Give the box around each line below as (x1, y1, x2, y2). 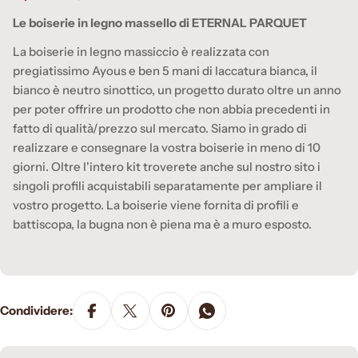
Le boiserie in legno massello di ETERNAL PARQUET (13, 14, 309, 30)
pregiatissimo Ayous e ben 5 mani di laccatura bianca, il (13, 62, 317, 78)
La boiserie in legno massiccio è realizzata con (13, 43, 269, 59)
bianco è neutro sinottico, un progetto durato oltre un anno (13, 82, 341, 97)
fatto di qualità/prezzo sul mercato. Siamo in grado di (13, 120, 307, 136)
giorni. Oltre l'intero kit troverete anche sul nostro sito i (13, 158, 320, 174)
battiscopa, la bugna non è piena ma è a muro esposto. (13, 216, 312, 232)
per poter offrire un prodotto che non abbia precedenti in (13, 101, 330, 117)
